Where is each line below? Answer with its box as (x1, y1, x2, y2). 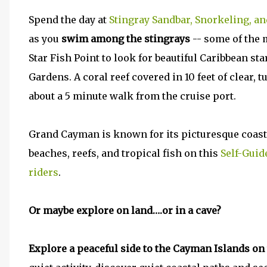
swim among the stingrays (61, 33, 190, 45)
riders (29, 166, 58, 178)
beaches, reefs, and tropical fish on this (29, 147, 221, 159)
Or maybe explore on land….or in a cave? (29, 204, 221, 216)
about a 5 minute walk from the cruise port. (29, 90, 236, 102)
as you (29, 33, 61, 45)
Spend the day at (29, 14, 109, 26)
